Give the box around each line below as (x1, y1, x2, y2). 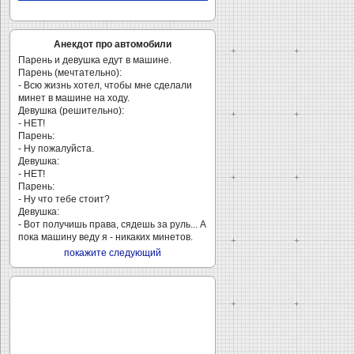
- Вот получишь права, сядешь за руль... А (18, 219, 206, 230)
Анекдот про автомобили (54, 39, 171, 50)
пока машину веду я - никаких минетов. (18, 232, 193, 243)
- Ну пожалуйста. (18, 143, 94, 154)
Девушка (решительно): (18, 105, 124, 116)
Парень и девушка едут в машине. (18, 55, 171, 66)
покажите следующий (64, 247, 161, 258)
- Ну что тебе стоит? (18, 194, 110, 205)
